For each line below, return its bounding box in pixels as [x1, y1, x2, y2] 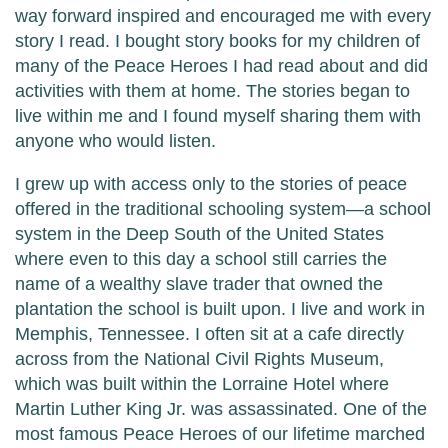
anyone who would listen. [15, 131, 221, 152]
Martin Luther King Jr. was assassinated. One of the [15, 399, 427, 420]
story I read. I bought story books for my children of [15, 31, 420, 52]
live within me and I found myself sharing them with [15, 106, 421, 127]
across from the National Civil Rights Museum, [15, 349, 384, 370]
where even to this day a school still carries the [15, 249, 387, 270]
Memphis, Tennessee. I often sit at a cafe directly [15, 324, 404, 345]
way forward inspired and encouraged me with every [15, 6, 431, 27]
